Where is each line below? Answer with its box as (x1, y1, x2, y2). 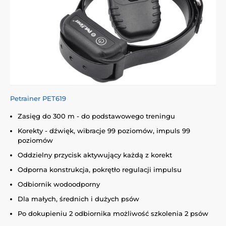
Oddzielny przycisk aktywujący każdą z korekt (18, 151, 172, 159)
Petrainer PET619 (10, 94, 66, 103)
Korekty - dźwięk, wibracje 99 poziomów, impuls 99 (18, 127, 190, 135)
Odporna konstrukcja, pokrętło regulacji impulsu (18, 165, 182, 174)
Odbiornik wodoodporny (18, 180, 100, 189)
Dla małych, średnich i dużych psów (18, 195, 139, 203)
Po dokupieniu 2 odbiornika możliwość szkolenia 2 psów (18, 209, 208, 218)
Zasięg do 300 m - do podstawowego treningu (18, 112, 175, 121)
